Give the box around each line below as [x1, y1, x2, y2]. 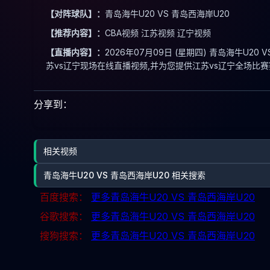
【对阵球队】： [46, 8, 105, 19]
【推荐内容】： [46, 28, 105, 38]
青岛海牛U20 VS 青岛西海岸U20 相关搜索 [43, 170, 206, 180]
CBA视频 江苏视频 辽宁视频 [105, 28, 211, 38]
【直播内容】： [46, 47, 105, 57]
